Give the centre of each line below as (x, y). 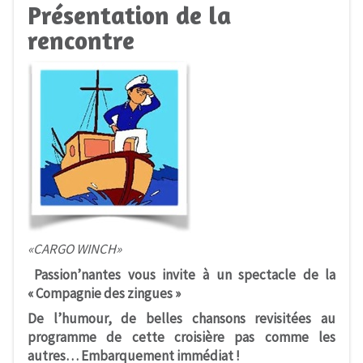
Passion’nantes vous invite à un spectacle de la (185, 274)
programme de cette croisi (116, 337)
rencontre (81, 39)
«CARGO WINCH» (74, 249)
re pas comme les (274, 337)
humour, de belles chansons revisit (176, 319)
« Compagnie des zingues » (104, 293)
